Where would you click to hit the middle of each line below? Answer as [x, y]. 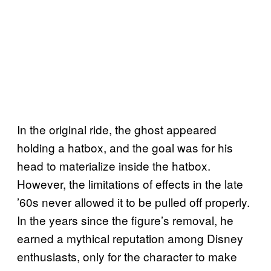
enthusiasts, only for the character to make [127, 256]
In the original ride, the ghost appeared [117, 129]
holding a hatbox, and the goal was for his [125, 147]
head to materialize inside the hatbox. [114, 165]
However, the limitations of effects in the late [130, 183]
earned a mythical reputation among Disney [130, 238]
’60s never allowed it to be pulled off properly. [133, 201]
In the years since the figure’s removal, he [125, 220]
